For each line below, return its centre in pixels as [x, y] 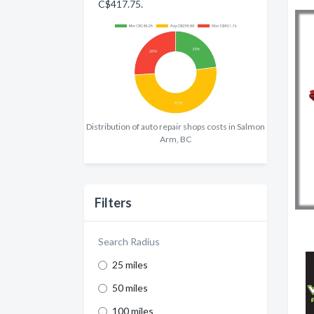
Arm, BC [176, 139]
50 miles [130, 288]
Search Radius [129, 242]
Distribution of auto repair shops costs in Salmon [176, 127]
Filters [113, 203]
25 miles [130, 265]
